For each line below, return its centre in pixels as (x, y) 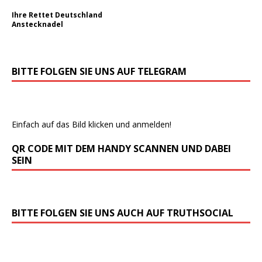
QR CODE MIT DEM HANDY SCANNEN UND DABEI (121, 148)
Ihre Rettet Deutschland (57, 15)
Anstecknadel (37, 24)
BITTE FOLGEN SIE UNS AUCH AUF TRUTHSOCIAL (123, 213)
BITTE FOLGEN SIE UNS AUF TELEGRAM (99, 71)
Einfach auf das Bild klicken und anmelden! (92, 124)
